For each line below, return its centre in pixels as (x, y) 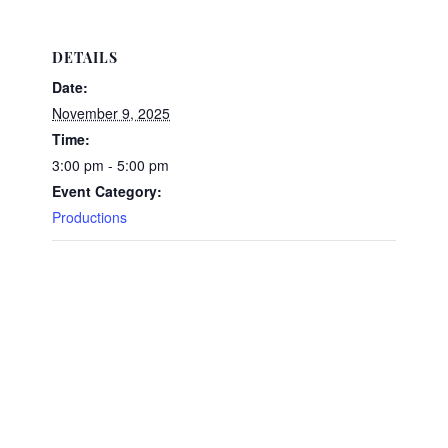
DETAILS (85, 59)
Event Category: (107, 191)
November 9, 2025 (111, 113)
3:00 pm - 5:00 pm (111, 165)
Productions (90, 217)
